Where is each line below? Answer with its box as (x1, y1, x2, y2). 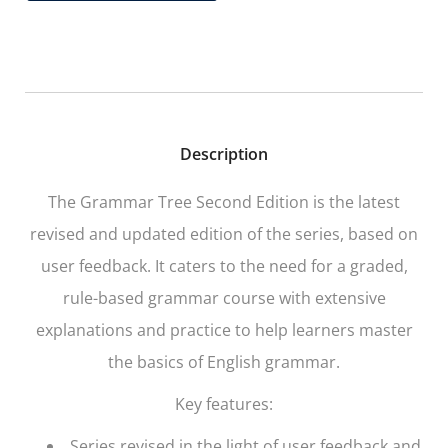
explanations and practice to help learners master (35, 318, 413, 341)
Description (180, 142, 268, 165)
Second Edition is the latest (192, 190, 400, 213)
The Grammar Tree (48, 190, 192, 213)
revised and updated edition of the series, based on (30, 222, 418, 245)
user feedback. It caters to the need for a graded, (40, 254, 408, 277)
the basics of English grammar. (108, 350, 340, 373)
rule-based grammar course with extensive (62, 286, 386, 309)
